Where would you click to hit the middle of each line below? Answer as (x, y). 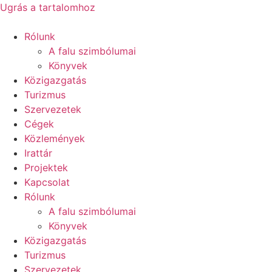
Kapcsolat (47, 182)
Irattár (38, 153)
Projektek (46, 168)
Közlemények (55, 138)
